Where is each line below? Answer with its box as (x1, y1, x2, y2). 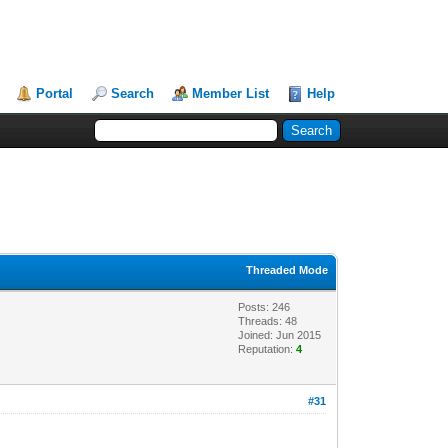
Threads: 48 (238, 314, 298, 327)
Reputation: (238, 342, 297, 355)
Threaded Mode (246, 263, 329, 276)
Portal (36, 86, 74, 101)
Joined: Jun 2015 (238, 328, 322, 341)
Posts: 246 (238, 300, 291, 313)
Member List (192, 86, 270, 101)
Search (111, 86, 155, 101)
